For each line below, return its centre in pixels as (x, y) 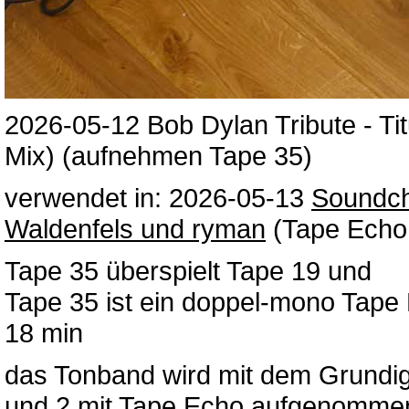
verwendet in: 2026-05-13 (158, 198)
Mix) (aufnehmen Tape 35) (158, 156)
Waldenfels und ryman (135, 229)
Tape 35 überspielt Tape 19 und (188, 271)
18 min (44, 333)
